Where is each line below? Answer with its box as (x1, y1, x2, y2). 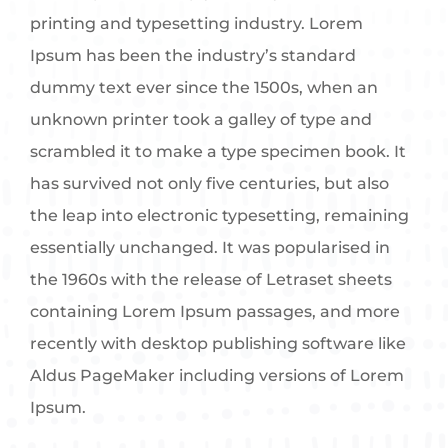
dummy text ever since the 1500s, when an (30, 77, 379, 97)
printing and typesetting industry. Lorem (30, 13, 364, 33)
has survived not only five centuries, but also (30, 173, 390, 193)
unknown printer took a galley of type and (30, 109, 373, 129)
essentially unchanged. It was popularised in (30, 237, 391, 257)
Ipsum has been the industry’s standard (30, 45, 357, 65)
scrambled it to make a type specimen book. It (30, 141, 407, 161)
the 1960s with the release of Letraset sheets (30, 269, 393, 289)
